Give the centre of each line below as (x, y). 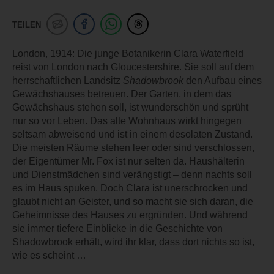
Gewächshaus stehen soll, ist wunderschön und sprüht (130, 108)
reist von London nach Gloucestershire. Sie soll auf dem (133, 67)
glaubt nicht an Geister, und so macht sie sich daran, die (133, 202)
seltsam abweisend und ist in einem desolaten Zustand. (132, 135)
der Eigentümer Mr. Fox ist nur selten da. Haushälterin (128, 161)
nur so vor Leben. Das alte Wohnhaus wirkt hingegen (127, 121)
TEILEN (27, 25)
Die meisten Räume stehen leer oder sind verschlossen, (133, 148)
